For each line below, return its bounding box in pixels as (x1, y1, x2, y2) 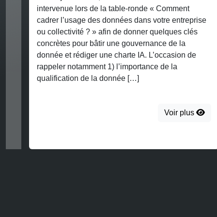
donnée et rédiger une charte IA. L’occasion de (37, 51, 196, 60)
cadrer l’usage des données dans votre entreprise (37, 16, 206, 25)
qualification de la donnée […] (37, 74, 139, 83)
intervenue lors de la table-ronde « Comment (37, 4, 189, 13)
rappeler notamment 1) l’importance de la (37, 62, 177, 71)
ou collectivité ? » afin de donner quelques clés (37, 28, 198, 36)
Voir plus (164, 108, 196, 117)
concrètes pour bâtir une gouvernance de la (37, 39, 186, 48)
